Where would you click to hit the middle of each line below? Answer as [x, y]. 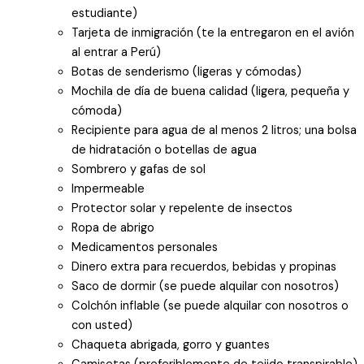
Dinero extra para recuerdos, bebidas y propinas [204, 266]
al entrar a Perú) [116, 52]
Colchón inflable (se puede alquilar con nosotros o [210, 305]
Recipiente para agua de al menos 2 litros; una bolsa [214, 130]
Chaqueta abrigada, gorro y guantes [171, 344]
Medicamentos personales [145, 247]
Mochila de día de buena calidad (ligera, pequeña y [210, 91]
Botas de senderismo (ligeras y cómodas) [186, 71]
